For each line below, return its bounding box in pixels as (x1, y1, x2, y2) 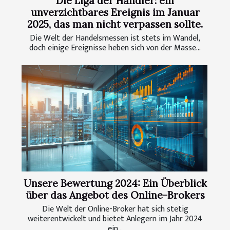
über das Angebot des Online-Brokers (25, 189, 205, 202)
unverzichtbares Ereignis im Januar (30, 6, 200, 19)
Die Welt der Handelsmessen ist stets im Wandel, (30, 31, 200, 46)
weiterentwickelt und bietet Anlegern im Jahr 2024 (28, 212, 202, 226)
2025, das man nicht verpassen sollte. (27, 18, 203, 31)
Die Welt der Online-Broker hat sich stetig (42, 202, 188, 217)
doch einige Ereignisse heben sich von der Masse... (29, 41, 201, 55)
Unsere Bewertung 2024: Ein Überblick (23, 177, 207, 190)
